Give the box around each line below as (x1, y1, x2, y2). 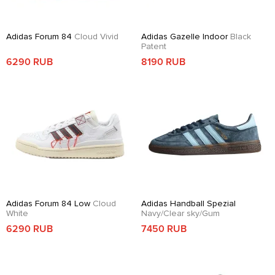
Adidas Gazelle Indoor (141, 31, 230, 42)
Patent (141, 41, 166, 52)
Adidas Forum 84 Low (6, 198, 93, 209)
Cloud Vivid (74, 31, 118, 42)
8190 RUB (141, 55, 185, 68)
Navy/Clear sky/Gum (141, 207, 220, 219)
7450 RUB (141, 222, 187, 235)
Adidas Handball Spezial (141, 198, 236, 209)
